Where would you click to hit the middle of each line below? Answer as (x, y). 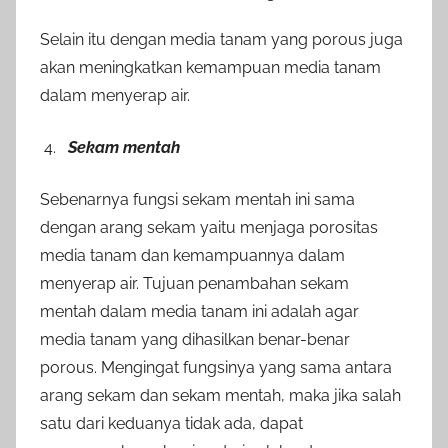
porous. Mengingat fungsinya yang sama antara (216, 368)
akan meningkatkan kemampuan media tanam (210, 68)
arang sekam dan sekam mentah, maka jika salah (220, 396)
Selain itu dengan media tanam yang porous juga (221, 40)
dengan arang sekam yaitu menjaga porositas (209, 228)
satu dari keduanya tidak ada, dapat (171, 424)
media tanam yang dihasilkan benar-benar (195, 340)
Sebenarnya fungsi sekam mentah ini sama (197, 200)
